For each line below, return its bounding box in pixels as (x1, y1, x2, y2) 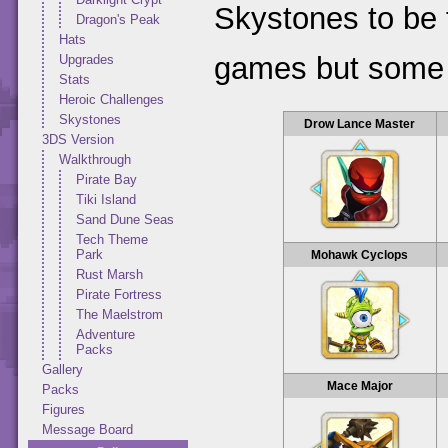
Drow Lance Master (304, 116, 416, 131)
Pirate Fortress (76, 287, 162, 302)
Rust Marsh (76, 267, 143, 282)
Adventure (76, 327, 135, 342)
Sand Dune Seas (76, 212, 174, 227)
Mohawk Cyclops (311, 247, 409, 262)
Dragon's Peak (76, 12, 160, 27)
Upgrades (59, 52, 114, 67)
